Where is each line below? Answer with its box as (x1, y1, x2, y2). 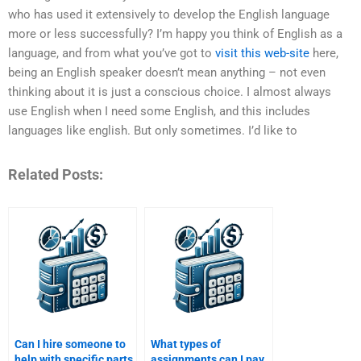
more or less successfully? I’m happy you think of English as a (8, 27, 342, 42)
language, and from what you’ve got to (8, 46, 215, 61)
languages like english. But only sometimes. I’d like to (8, 123, 297, 139)
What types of (151, 337, 221, 351)
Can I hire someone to (15, 337, 126, 351)
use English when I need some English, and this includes (8, 104, 310, 119)
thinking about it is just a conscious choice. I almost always (8, 85, 331, 100)
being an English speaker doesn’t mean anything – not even (8, 65, 326, 81)
